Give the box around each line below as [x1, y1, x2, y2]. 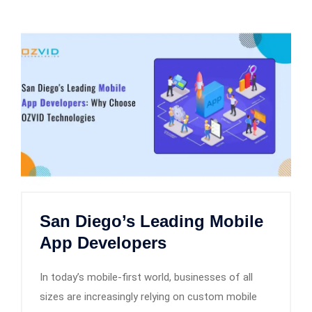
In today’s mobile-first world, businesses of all [40, 270, 253, 283]
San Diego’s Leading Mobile [40, 211, 263, 231]
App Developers [40, 233, 166, 252]
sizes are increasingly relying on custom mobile [40, 290, 257, 303]
